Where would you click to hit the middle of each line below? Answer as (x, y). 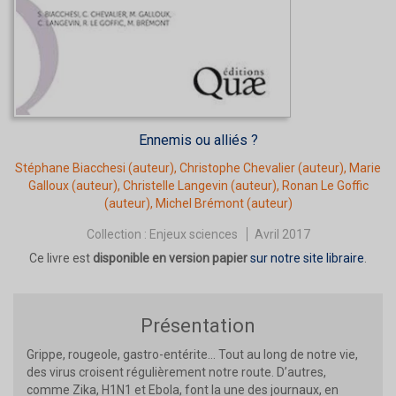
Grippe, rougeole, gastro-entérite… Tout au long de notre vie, (192, 355)
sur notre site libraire (307, 259)
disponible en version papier (170, 259)
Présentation (198, 326)
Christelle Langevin (175, 186)
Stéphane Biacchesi (70, 168)
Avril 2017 (282, 235)
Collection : (118, 235)
